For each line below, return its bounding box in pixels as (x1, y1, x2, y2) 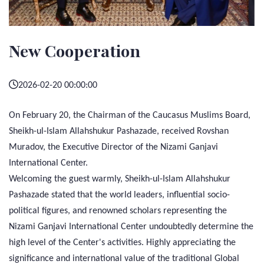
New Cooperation (9, 40, 141, 63)
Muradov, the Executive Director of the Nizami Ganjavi (9, 142, 218, 152)
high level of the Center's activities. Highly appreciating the (9, 237, 236, 247)
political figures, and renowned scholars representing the (9, 206, 227, 216)
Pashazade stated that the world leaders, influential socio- (9, 190, 230, 200)
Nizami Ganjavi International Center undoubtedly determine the (9, 222, 253, 232)
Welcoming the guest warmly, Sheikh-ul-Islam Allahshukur (9, 174, 230, 184)
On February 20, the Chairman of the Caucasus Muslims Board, (9, 110, 250, 120)
